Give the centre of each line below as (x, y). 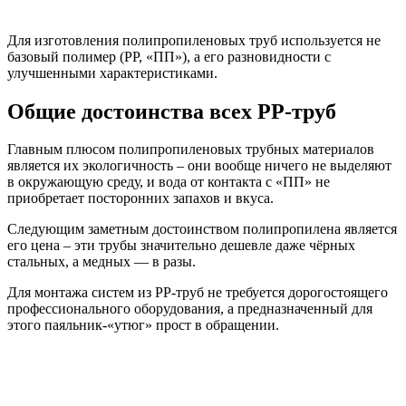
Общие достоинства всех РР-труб (172, 111)
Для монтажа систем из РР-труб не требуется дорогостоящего (198, 293)
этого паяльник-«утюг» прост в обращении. (143, 325)
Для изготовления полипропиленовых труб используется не (194, 40)
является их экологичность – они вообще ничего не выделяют (199, 166)
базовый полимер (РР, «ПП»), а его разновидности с (169, 56)
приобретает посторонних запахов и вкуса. (140, 198)
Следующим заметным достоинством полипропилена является (202, 229)
